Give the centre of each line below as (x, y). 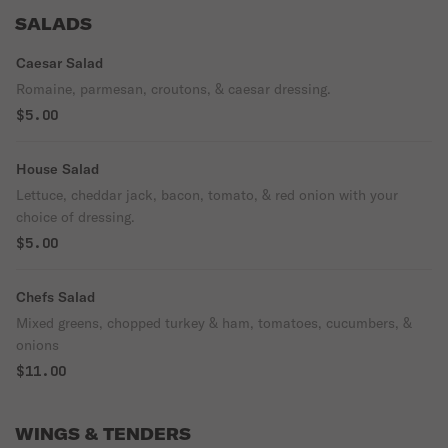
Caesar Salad (59, 63)
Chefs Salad (55, 297)
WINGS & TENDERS (103, 434)
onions (37, 345)
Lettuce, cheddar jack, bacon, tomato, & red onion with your (207, 195)
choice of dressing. (75, 217)
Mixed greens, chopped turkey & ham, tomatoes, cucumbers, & (214, 323)
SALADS (53, 24)
